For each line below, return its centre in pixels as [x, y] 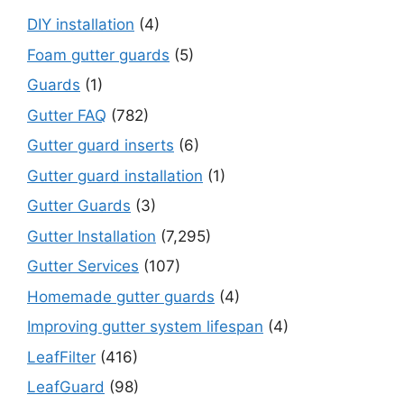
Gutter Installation [92, 236]
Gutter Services [83, 266]
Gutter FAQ [67, 115]
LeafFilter [61, 357]
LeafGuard [66, 387]
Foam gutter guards [98, 55]
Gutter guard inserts [101, 146]
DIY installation [81, 25]
